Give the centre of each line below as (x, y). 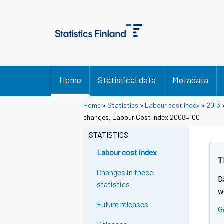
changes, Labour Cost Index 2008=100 (142, 117)
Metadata (190, 80)
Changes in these (125, 172)
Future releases (123, 204)
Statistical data (127, 80)
